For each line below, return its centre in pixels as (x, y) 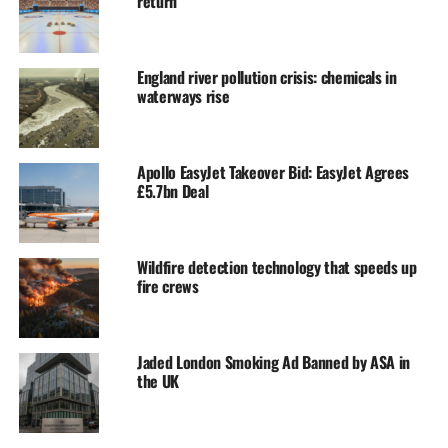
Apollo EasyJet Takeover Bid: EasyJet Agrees (273, 172)
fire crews (167, 286)
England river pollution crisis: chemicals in (266, 77)
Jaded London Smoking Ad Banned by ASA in (273, 362)
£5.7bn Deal (172, 191)
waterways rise (183, 96)
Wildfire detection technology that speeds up (276, 267)
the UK (157, 381)
